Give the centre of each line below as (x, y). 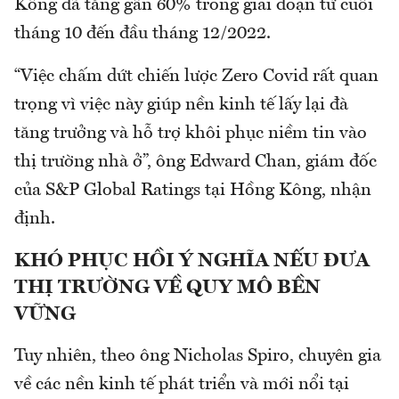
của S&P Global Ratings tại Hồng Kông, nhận (193, 190)
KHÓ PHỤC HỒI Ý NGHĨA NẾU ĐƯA (192, 261)
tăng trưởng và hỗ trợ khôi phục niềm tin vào (191, 133)
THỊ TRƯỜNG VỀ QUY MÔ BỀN (167, 287)
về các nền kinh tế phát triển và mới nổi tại (182, 384)
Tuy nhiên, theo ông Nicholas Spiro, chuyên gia (198, 356)
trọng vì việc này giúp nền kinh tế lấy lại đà (181, 105)
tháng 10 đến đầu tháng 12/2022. (142, 33)
